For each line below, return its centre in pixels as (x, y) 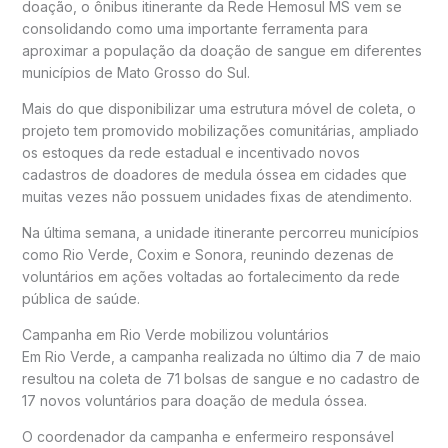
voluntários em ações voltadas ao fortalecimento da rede (210, 277)
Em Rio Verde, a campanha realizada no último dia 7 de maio (221, 357)
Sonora (218, 255)
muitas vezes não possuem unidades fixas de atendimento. (216, 197)
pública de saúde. (80, 299)
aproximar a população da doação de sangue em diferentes (221, 51)
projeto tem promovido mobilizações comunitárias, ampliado (220, 131)
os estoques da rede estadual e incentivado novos (190, 153)
